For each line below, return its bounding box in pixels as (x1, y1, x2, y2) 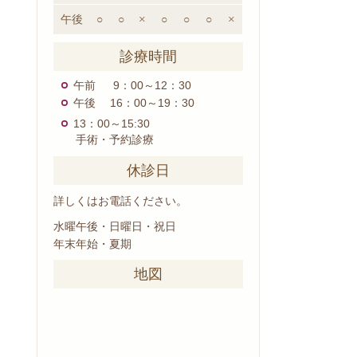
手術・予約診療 (53, 133, 154, 147)
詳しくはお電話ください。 (53, 194, 187, 208)
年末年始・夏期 (53, 237, 131, 250)
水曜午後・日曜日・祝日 (53, 219, 176, 233)
